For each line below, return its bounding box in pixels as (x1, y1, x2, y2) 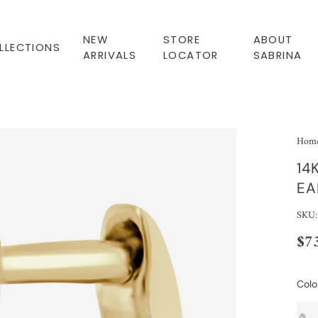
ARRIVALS (83, 48, 137, 62)
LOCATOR (163, 48, 219, 62)
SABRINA (253, 48, 302, 62)
